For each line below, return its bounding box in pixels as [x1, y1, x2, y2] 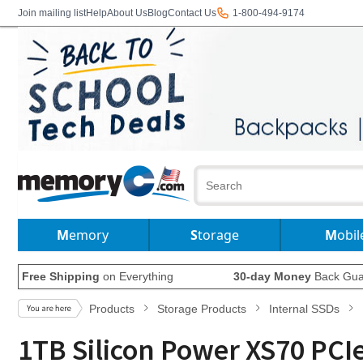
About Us [107, 7, 147, 19]
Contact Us [168, 7, 216, 19]
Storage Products [157, 302, 246, 315]
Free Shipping [22, 270, 100, 283]
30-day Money [233, 270, 311, 283]
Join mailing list [18, 7, 86, 19]
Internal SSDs [269, 302, 340, 315]
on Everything [100, 270, 173, 283]
